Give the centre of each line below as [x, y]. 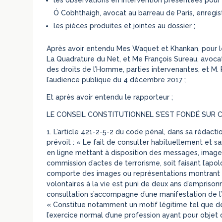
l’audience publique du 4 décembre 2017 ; [116, 80]
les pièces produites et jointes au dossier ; [125, 26]
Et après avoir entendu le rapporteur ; [110, 97]
